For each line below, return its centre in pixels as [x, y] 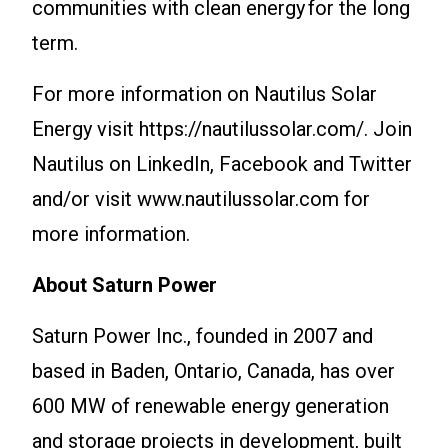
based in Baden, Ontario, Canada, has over [213, 371]
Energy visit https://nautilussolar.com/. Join [222, 129]
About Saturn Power [124, 285]
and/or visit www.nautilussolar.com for [201, 199]
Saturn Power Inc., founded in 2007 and [202, 336]
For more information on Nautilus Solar [204, 94]
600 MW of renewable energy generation [210, 406]
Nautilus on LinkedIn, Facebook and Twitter [222, 164]
